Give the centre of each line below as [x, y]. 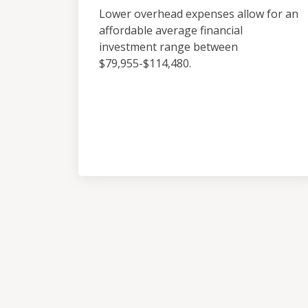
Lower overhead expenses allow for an [199, 14]
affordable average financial [171, 30]
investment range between [168, 47]
